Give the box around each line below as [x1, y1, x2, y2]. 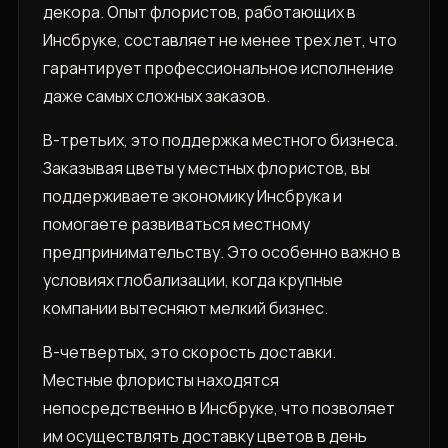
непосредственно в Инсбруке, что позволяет [42, 397, 395, 420]
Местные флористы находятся [42, 369, 279, 392]
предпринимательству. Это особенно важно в [42, 241, 401, 264]
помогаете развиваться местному [42, 213, 310, 236]
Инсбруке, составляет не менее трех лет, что [42, 29, 397, 52]
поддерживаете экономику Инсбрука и [42, 185, 342, 208]
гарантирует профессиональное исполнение [42, 57, 394, 80]
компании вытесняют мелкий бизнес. [42, 297, 328, 320]
